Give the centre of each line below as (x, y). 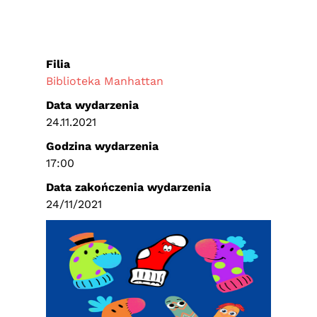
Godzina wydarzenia (102, 146)
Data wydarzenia (92, 105)
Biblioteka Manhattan (105, 81)
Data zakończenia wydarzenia (128, 187)
